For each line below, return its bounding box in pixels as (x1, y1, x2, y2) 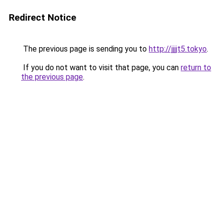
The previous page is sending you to (21, 44, 149, 54)
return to (181, 63, 211, 72)
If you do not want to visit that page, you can (21, 63, 181, 72)
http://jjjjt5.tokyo (149, 44, 207, 54)
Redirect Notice (9, 12, 76, 23)
